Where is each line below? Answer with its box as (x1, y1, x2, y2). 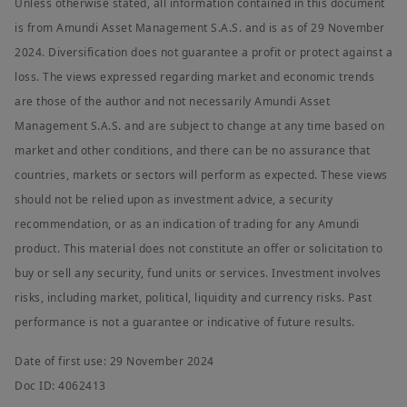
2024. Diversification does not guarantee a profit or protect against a (15, 45, 392, 61)
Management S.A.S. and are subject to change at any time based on (15, 118, 384, 134)
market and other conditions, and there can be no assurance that (15, 143, 371, 159)
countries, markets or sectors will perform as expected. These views (15, 167, 388, 184)
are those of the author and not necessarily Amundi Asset (15, 94, 330, 110)
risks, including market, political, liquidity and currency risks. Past (15, 290, 372, 306)
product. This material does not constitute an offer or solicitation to (15, 241, 382, 257)
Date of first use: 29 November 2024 (15, 353, 214, 370)
